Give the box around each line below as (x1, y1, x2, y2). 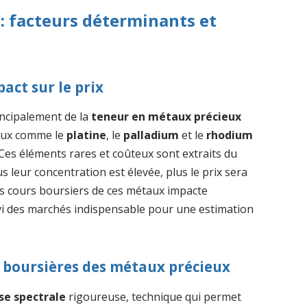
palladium (123, 127, 180, 143)
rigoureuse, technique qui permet (66, 288, 242, 304)
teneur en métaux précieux (91, 109, 242, 125)
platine (66, 127, 107, 143)
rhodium (206, 127, 254, 143)
